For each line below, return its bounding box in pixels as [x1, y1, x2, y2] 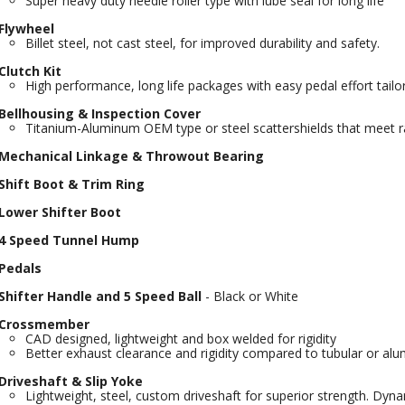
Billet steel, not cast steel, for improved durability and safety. [24, 34, 380, 52]
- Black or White [204, 287, 298, 305]
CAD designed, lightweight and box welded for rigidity [24, 330, 336, 347]
